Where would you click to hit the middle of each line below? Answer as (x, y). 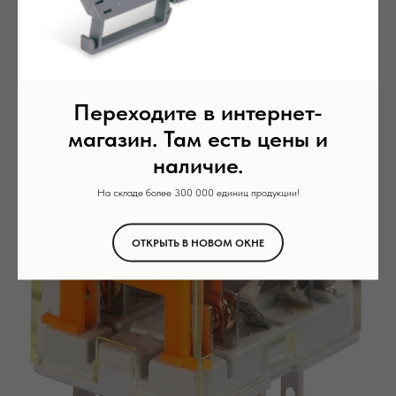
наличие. (198, 164)
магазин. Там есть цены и (198, 138)
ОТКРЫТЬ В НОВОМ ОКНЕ (198, 243)
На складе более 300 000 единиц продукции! (198, 192)
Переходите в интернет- (198, 111)
